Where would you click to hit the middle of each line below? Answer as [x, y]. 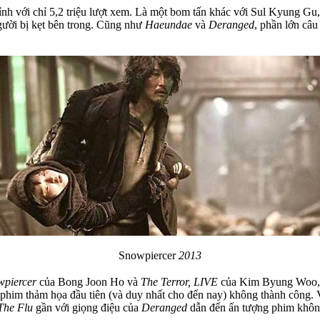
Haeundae [170, 24]
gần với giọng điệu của [87, 307]
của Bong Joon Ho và [90, 281]
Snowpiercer [149, 255]
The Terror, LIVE [179, 281]
